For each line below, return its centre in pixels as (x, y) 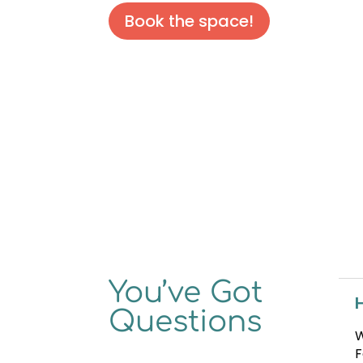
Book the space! (190, 21)
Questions (186, 322)
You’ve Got (186, 293)
